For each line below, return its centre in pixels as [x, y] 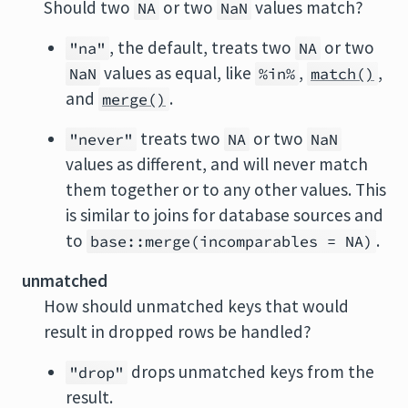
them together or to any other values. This [226, 189]
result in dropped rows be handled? [178, 331]
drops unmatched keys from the [251, 372]
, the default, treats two [202, 47]
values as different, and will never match [217, 164]
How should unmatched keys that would [196, 306]
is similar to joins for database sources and [224, 215]
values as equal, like [178, 73]
